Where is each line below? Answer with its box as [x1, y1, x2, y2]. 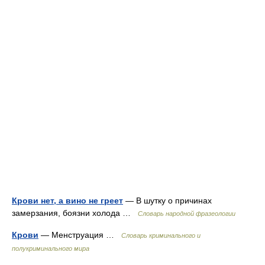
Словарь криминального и [121, 232, 201, 239]
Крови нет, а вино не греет [12, 196, 123, 205]
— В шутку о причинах [123, 196, 212, 205]
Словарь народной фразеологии [138, 210, 235, 217]
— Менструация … [38, 230, 121, 240]
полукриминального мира [12, 245, 89, 252]
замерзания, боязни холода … [12, 208, 138, 218]
